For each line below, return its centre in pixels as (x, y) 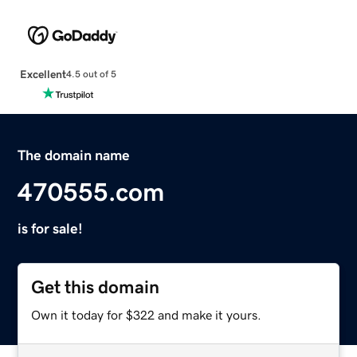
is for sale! (51, 228)
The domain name (74, 155)
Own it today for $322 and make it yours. (147, 314)
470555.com (91, 192)
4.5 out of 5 (91, 75)
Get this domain (96, 287)
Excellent (43, 74)
